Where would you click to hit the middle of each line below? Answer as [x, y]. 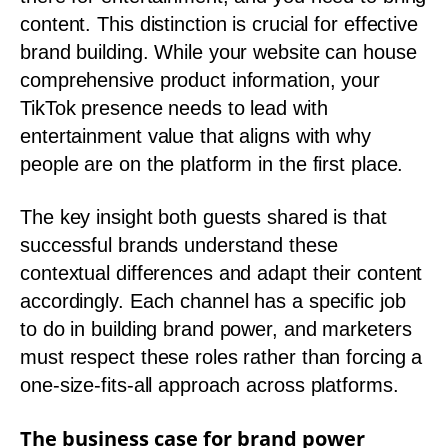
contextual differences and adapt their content [221, 273]
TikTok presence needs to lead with [174, 107]
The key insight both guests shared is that [203, 217]
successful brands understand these [179, 245]
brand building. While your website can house [218, 51]
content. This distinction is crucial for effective [219, 23]
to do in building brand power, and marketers [216, 329]
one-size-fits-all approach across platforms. [209, 385]
